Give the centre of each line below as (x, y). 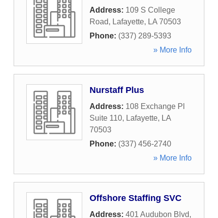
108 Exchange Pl (155, 106)
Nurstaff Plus (117, 90)
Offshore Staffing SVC (136, 198)
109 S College (150, 10)
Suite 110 (106, 118)
